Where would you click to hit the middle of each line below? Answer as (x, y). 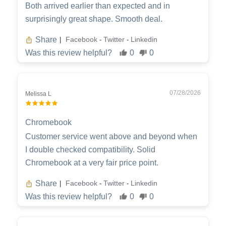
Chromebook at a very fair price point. (92, 162)
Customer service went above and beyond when (111, 136)
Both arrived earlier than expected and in (98, 6)
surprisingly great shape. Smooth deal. (94, 19)
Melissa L (38, 94)
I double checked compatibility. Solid (90, 149)
